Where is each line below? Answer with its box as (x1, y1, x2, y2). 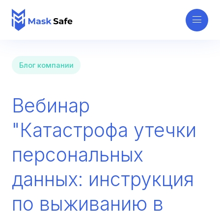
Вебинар (12, 94, 90, 117)
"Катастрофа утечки (12, 118, 197, 142)
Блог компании (19, 60, 74, 70)
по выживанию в (12, 192, 164, 216)
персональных (12, 143, 144, 166)
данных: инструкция (12, 167, 194, 191)
